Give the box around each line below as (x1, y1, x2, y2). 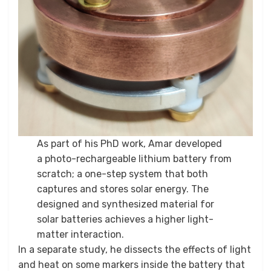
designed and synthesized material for (37, 198, 215, 211)
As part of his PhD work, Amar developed (37, 138, 223, 150)
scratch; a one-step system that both (37, 168, 209, 180)
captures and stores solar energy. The (37, 183, 209, 195)
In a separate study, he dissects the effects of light (18, 244, 251, 256)
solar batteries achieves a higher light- (37, 214, 214, 226)
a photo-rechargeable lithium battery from (37, 153, 232, 165)
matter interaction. (37, 229, 125, 241)
